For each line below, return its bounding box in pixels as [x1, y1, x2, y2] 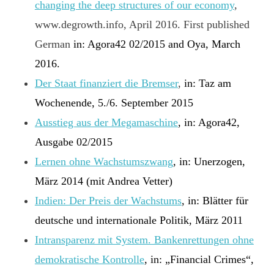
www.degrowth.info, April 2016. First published [34, 18, 250, 31]
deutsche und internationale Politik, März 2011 [34, 213, 243, 226]
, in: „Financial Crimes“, [144, 253, 254, 265]
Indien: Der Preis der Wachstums [34, 194, 182, 207]
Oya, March [187, 37, 240, 50]
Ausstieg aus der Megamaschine [34, 116, 178, 128]
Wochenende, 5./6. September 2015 [34, 96, 193, 109]
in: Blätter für [184, 194, 248, 207]
